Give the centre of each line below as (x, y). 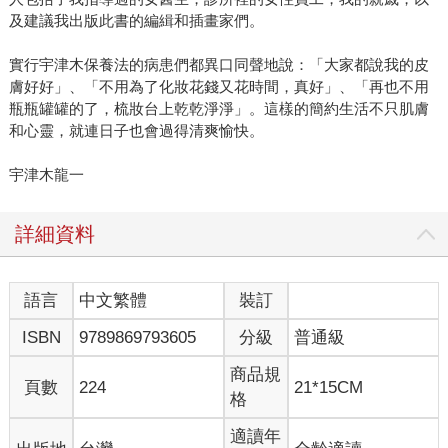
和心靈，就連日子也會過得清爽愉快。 (136, 131)
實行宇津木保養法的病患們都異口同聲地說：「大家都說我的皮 (218, 65)
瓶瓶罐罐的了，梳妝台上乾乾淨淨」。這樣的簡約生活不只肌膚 (218, 109)
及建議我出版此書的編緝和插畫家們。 (136, 21)
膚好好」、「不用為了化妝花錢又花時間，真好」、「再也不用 (218, 87)
